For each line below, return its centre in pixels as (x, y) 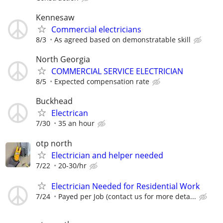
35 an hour (76, 123)
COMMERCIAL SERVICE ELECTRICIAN (117, 71)
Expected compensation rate (102, 82)
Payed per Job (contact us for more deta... (127, 196)
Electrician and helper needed (107, 155)
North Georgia (63, 59)
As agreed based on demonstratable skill (122, 40)
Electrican (70, 113)
